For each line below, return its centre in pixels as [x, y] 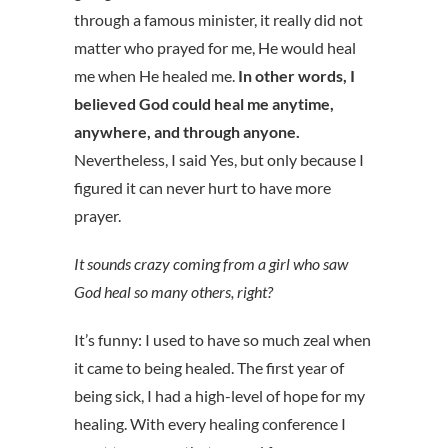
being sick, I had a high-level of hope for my [219, 396]
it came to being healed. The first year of [209, 368]
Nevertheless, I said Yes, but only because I [219, 160]
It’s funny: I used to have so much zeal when [222, 340]
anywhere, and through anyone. [187, 132]
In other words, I [296, 76]
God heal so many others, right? [173, 292]
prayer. [97, 216]
